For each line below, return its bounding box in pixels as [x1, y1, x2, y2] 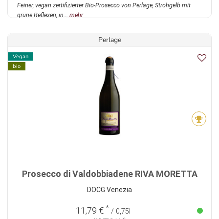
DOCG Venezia [87, 186, 132, 194]
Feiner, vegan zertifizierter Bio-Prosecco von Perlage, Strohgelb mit [17, 1, 191, 9]
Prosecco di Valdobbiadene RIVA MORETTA [22, 169, 197, 179]
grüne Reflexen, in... [17, 11, 69, 19]
